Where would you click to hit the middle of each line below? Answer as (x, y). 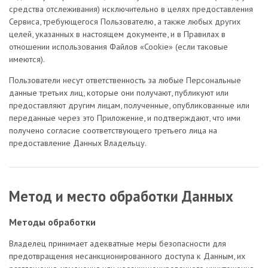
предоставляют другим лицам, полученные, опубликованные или (129, 105)
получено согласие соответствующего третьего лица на (113, 130)
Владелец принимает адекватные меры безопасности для (118, 243)
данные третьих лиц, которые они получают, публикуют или (119, 93)
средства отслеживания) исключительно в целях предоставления (131, 9)
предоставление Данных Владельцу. (78, 143)
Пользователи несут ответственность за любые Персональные (125, 80)
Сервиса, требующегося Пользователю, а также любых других (125, 22)
